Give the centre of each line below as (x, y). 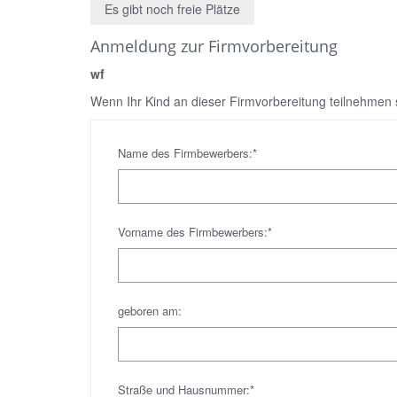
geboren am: (150, 311)
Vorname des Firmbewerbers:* (195, 232)
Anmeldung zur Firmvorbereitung (214, 46)
